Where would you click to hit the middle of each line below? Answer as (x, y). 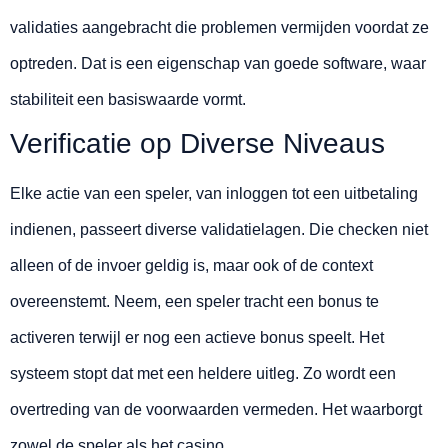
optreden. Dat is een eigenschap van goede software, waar (218, 64)
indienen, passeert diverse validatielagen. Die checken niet (219, 230)
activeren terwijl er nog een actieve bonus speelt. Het (197, 338)
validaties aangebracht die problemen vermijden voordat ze (219, 28)
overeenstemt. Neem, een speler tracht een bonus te (194, 302)
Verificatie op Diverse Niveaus (197, 144)
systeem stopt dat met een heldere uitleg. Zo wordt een (203, 374)
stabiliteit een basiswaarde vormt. (128, 100)
